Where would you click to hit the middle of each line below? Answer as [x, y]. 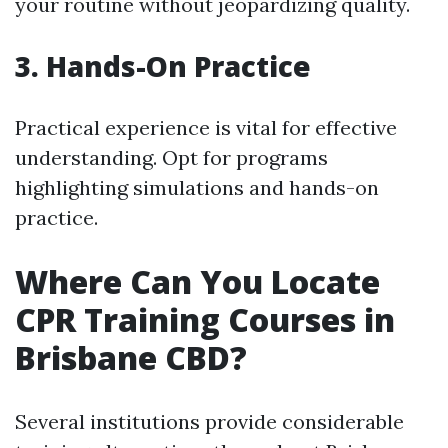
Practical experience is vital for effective [206, 127]
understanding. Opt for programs [171, 157]
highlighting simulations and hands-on [197, 187]
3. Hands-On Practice [163, 66]
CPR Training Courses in [205, 319]
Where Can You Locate [197, 281]
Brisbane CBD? [131, 357]
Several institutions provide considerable [209, 421]
